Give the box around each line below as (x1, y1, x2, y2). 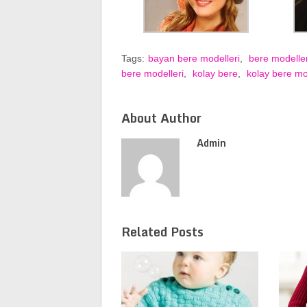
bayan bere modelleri (147, 53, 240, 64)
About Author (121, 108, 201, 128)
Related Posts (121, 221, 204, 242)
